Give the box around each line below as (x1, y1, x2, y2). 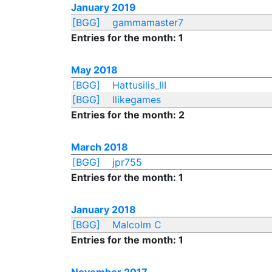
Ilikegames (112, 93, 161, 106)
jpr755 (112, 156, 142, 168)
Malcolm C (112, 219, 161, 231)
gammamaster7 (112, 16, 183, 29)
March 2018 (71, 141, 128, 153)
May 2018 (71, 64, 118, 76)
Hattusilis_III (112, 79, 166, 91)
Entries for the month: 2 (71, 109, 185, 121)
